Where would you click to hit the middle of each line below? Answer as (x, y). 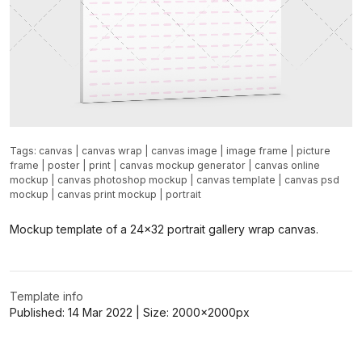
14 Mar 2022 (100, 313)
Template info (46, 297)
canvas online (287, 165)
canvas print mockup (107, 194)
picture (314, 151)
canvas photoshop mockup (122, 180)
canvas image (184, 151)
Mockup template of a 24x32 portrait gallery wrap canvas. (164, 229)
